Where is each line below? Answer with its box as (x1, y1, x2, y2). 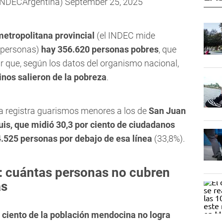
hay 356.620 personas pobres (41, 44, 159, 55)
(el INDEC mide (95, 30, 155, 41)
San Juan (149, 106, 186, 116)
